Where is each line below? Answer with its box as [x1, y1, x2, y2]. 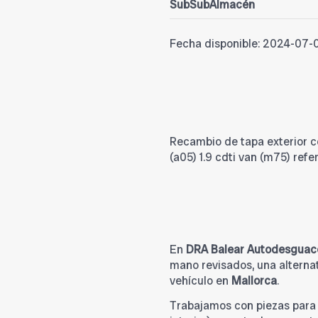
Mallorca [231, 273, 277, 289]
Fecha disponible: [170, 36, 260, 52]
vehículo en [170, 273, 231, 289]
